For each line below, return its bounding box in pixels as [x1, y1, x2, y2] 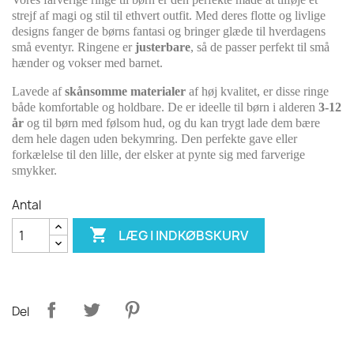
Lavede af [12, 85, 62, 98]
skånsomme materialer [65, 85, 186, 98]
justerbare [135, 40, 190, 54]
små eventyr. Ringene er [12, 40, 132, 54]
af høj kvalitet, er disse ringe [189, 85, 329, 98]
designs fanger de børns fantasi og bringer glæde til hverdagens [12, 24, 326, 38]
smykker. [12, 164, 57, 177]
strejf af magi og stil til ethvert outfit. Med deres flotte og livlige [12, 9, 326, 22]
